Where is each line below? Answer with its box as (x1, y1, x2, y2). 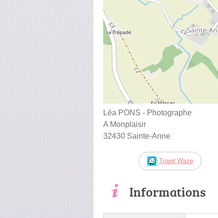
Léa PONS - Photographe (103, 108, 192, 117)
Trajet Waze (159, 157, 193, 164)
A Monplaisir (103, 120, 146, 128)
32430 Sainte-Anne (103, 131, 170, 140)
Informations (129, 182, 206, 200)
